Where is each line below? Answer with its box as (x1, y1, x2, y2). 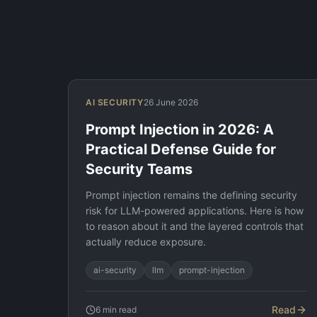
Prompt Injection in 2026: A (86, 121, 274, 138)
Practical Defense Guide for (86, 141, 276, 158)
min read (100, 304, 137, 315)
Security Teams (86, 161, 192, 178)
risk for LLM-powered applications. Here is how (86, 204, 304, 217)
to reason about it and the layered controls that (86, 220, 304, 232)
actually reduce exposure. (86, 236, 206, 248)
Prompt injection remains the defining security (86, 189, 297, 201)
